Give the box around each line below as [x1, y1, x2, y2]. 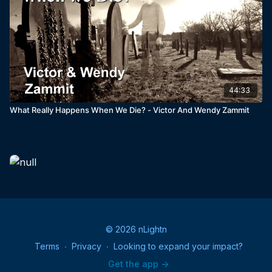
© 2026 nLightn [105, 224, 167, 234]
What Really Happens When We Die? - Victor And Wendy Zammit [10, 104, 250, 115]
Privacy [71, 241, 101, 251]
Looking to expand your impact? [113, 241, 243, 251]
